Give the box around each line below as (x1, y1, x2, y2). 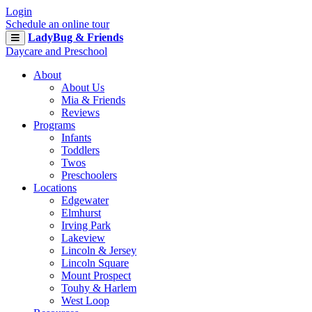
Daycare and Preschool (6, 45, 107, 57)
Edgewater (61, 194, 109, 206)
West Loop (61, 295, 109, 306)
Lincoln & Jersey (61, 244, 136, 256)
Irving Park (61, 219, 111, 231)
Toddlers (61, 144, 100, 156)
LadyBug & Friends (28, 31, 123, 43)
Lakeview (61, 232, 105, 244)
